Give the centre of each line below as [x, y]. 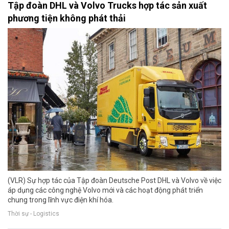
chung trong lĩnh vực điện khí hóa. [61, 200]
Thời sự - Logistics [33, 213]
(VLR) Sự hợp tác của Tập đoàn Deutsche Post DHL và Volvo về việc [114, 180]
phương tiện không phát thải [67, 18]
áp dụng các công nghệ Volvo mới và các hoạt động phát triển [105, 190]
